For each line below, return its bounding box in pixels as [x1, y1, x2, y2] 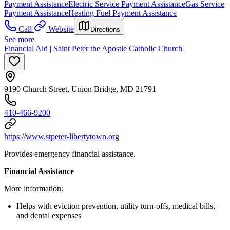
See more [4, 35, 34, 44]
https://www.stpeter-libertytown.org [4, 132, 119, 141]
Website [48, 25, 74, 34]
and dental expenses [16, 211, 81, 220]
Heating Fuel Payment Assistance [68, 9, 177, 18]
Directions [90, 26, 120, 34]
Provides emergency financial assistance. [4, 149, 136, 159]
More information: [4, 184, 63, 194]
